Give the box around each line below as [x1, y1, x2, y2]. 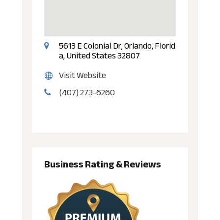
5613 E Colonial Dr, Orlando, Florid [58, 37, 175, 55]
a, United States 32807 [58, 47, 140, 64]
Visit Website [58, 67, 106, 84]
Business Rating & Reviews [44, 155, 161, 174]
